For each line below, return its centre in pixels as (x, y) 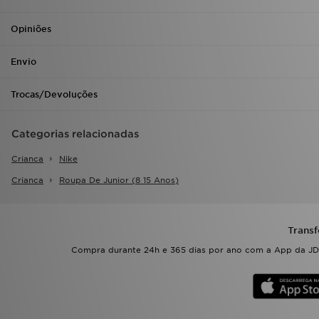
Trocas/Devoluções (54, 94)
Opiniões (31, 29)
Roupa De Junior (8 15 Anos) (119, 180)
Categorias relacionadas (75, 134)
